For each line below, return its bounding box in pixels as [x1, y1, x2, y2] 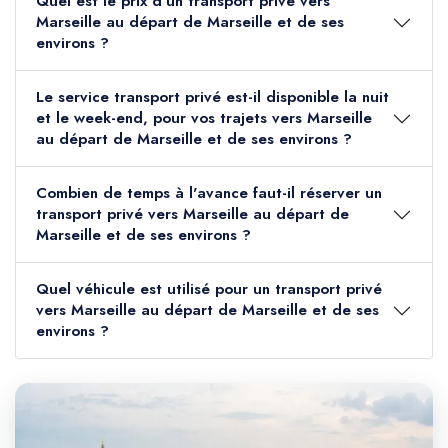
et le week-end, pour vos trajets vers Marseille [36, 107, 372, 130]
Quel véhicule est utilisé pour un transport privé [36, 278, 382, 301]
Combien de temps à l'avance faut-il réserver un [36, 182, 382, 205]
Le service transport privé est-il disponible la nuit [36, 86, 226, 109]
